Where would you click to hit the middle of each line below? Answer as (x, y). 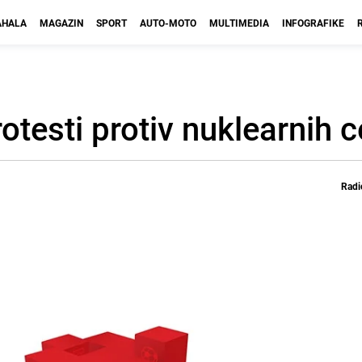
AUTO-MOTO (168, 23)
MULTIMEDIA (239, 23)
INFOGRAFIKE (313, 23)
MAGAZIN (61, 23)
